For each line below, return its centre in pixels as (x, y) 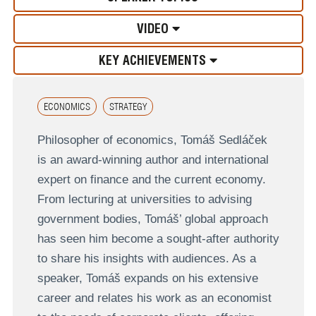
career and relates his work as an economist (154, 298)
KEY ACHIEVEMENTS (152, 60)
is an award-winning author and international (153, 160)
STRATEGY (128, 107)
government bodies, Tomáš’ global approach (152, 219)
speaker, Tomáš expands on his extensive (147, 279)
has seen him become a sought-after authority (158, 239)
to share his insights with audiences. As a (146, 259)
